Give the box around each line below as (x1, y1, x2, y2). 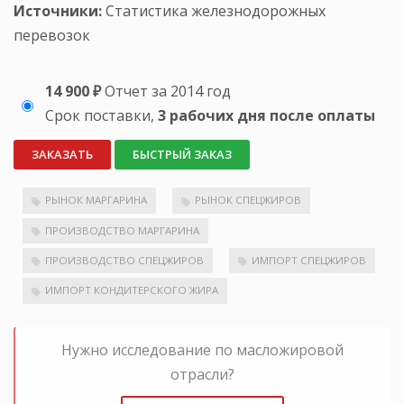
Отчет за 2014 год (105, 80, 231, 101)
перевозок (14, 24, 90, 45)
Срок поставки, (45, 105, 158, 125)
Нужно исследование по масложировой (61, 339, 344, 360)
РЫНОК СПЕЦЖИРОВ (195, 193, 301, 207)
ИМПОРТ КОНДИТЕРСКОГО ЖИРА (45, 283, 218, 298)
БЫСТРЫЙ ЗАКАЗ (133, 146, 232, 163)
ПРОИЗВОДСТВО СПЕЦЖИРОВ (45, 253, 204, 268)
